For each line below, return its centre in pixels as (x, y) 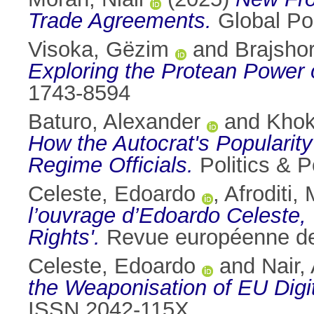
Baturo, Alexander (114, 122)
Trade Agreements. (120, 21)
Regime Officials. (111, 165)
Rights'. (64, 238)
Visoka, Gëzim (98, 50)
